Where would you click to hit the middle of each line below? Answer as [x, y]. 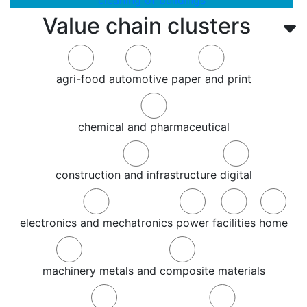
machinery [69, 271]
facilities [234, 223]
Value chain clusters [147, 26]
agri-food [81, 79]
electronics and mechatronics [96, 223]
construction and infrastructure [136, 175]
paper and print [211, 79]
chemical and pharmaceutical [153, 127]
